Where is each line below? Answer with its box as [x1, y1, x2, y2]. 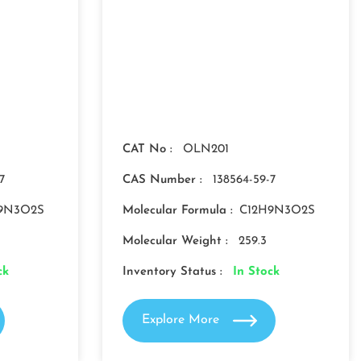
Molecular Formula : [122, 205, 233, 217]
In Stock [233, 266, 280, 278]
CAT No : [122, 143, 176, 156]
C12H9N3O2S [239, 205, 315, 217]
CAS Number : [122, 174, 206, 186]
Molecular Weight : [122, 235, 232, 247]
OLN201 [183, 143, 229, 156]
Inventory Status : [122, 266, 226, 278]
